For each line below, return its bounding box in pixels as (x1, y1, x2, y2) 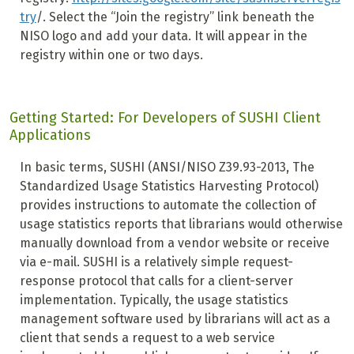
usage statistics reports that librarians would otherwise (19, 217, 343, 232)
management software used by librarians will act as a (19, 311, 330, 327)
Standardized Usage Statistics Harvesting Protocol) (19, 179, 318, 194)
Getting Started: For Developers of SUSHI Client (9, 109, 321, 127)
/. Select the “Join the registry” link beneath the (36, 9, 314, 25)
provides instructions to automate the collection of (19, 198, 316, 213)
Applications (9, 126, 91, 145)
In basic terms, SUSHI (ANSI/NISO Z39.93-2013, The (19, 160, 314, 175)
